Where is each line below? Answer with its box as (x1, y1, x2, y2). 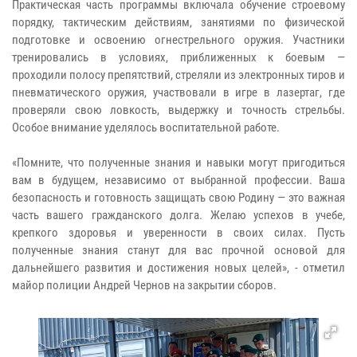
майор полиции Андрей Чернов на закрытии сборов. (12, 277, 277, 292)
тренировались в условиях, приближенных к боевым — (12, 49, 345, 65)
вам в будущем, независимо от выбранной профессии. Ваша (12, 172, 345, 187)
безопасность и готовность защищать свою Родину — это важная (12, 190, 345, 205)
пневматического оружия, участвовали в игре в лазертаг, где (12, 84, 345, 100)
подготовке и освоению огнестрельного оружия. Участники (12, 32, 345, 47)
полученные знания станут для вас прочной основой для (12, 242, 345, 257)
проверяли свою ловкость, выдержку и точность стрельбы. (12, 102, 345, 117)
